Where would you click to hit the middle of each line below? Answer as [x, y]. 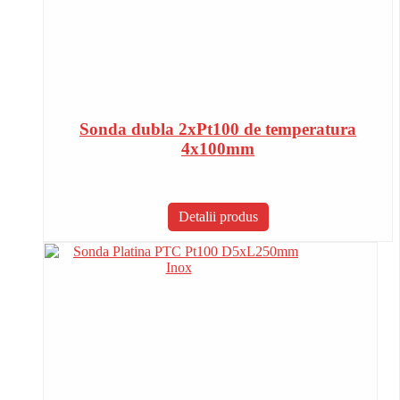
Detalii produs [218, 217]
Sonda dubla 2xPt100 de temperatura [218, 129]
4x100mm [218, 149]
